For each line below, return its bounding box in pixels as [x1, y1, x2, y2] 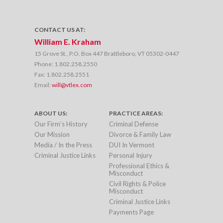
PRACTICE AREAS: [109, 110, 163, 117]
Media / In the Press [34, 141, 92, 149]
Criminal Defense [109, 120, 158, 128]
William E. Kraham [34, 37, 101, 46]
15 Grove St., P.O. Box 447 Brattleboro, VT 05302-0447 [34, 50, 179, 57]
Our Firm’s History [34, 120, 88, 128]
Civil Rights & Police [109, 180, 166, 188]
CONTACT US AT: [34, 26, 85, 33]
